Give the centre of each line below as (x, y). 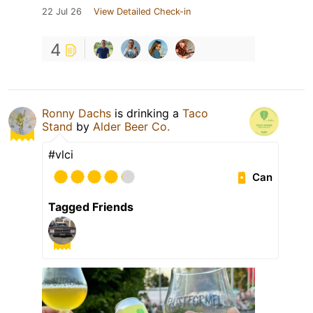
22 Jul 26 (62, 12)
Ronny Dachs (77, 114)
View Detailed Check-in (142, 12)
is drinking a (147, 114)
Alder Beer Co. (131, 127)
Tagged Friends (91, 207)
